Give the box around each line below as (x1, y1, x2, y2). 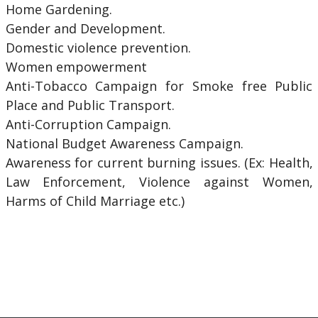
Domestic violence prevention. (5, 39, 191, 57)
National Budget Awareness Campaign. (5, 135, 243, 153)
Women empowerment (5, 58, 147, 76)
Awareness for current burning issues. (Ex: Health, (5, 154, 313, 172)
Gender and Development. (5, 20, 165, 38)
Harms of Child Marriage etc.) (5, 192, 185, 210)
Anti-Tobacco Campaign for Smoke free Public (5, 77, 313, 95)
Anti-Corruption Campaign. (5, 116, 171, 133)
